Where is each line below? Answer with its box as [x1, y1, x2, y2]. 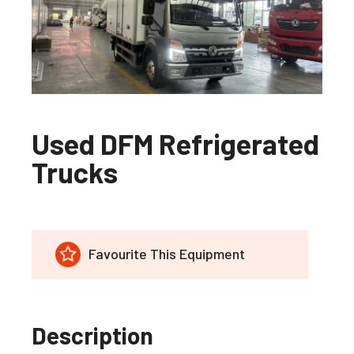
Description [32, 320, 153, 349]
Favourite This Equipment [88, 245, 245, 263]
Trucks [32, 154, 118, 189]
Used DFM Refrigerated [32, 126, 319, 160]
